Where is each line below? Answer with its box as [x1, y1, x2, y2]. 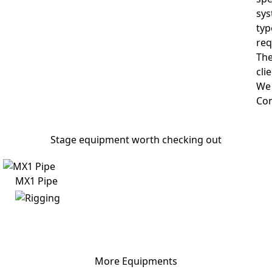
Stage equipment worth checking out [50, 133, 222, 147]
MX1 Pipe [15, 174, 58, 188]
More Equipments [95, 254, 177, 268]
